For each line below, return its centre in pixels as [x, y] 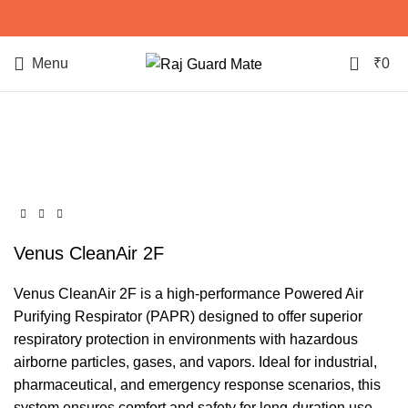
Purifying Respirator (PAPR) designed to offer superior [188, 317]
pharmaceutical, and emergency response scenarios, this [197, 385]
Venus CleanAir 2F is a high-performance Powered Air [189, 294]
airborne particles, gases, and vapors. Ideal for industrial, [195, 362]
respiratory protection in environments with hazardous [186, 340]
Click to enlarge [64, 145]
